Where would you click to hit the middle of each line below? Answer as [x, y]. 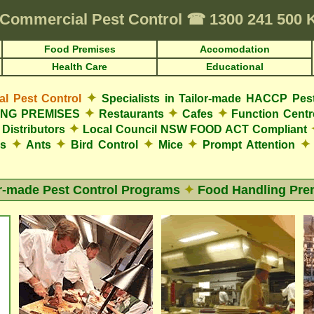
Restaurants [131, 114]
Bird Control [104, 145]
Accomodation [234, 49]
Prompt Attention [249, 145]
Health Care [80, 67]
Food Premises [80, 49]
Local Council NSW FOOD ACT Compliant [195, 129]
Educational [234, 67]
